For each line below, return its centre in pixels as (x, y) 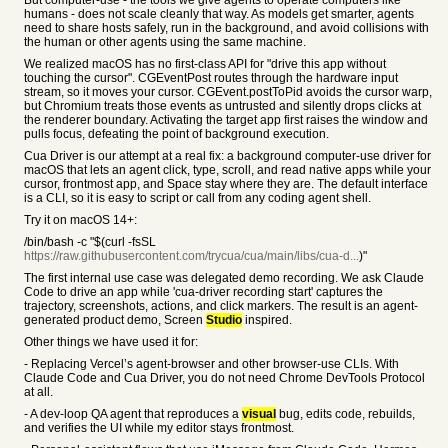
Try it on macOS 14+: (80, 220)
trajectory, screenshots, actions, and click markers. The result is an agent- (221, 306)
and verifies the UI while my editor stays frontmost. (159, 428)
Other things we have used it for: (111, 342)
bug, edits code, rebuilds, (345, 414)
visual (259, 414)
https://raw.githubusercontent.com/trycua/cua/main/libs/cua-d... (191, 256)
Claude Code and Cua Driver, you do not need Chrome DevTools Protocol (224, 378)
